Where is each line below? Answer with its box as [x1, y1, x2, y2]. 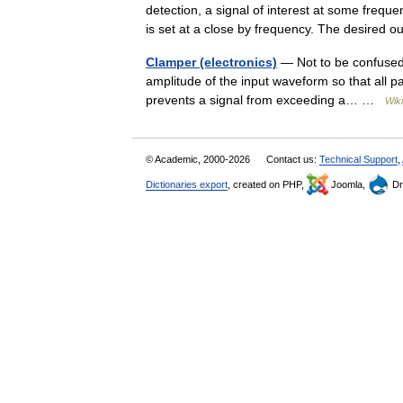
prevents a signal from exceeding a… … [146, 93, 385, 107]
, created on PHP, [228, 179, 307, 190]
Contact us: [266, 154, 319, 165]
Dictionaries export [146, 179, 228, 190]
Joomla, [328, 179, 368, 190]
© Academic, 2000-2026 [146, 154, 253, 165]
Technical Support [319, 154, 398, 165]
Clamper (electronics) [146, 55, 277, 69]
